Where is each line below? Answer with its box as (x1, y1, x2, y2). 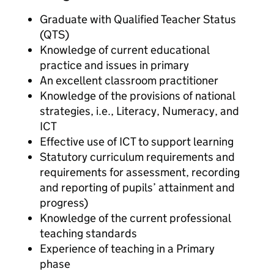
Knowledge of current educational (40, 43, 209, 57)
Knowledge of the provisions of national (40, 89, 235, 103)
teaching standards (40, 226, 137, 240)
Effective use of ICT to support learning (40, 135, 234, 149)
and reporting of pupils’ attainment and (40, 180, 235, 194)
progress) (40, 196, 88, 210)
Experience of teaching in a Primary (40, 242, 215, 256)
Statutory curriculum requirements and (40, 150, 235, 164)
